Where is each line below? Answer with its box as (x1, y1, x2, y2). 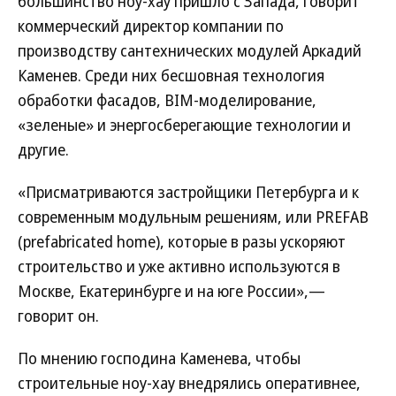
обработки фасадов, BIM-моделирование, (18, 89, 316, 110)
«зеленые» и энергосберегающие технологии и (18, 114, 351, 135)
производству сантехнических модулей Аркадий (18, 40, 362, 61)
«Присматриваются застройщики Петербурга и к (18, 181, 359, 202)
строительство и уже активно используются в (18, 255, 340, 277)
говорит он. (18, 305, 99, 326)
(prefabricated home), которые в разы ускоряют (18, 231, 346, 252)
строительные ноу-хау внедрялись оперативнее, (18, 372, 361, 393)
